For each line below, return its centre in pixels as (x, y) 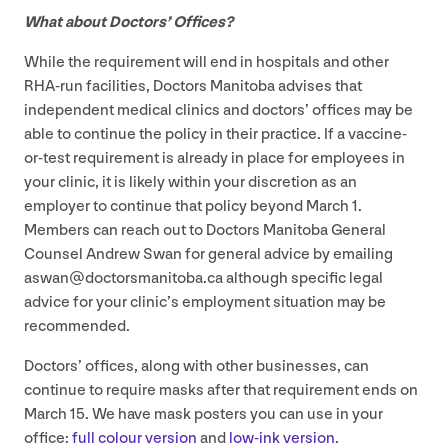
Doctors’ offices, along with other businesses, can (196, 366)
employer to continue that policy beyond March (188, 206)
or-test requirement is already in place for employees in (214, 158)
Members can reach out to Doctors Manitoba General (205, 230)
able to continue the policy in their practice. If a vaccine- (215, 134)
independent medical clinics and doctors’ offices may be (218, 110)
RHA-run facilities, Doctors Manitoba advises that (193, 86)
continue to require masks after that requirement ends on (221, 390)
